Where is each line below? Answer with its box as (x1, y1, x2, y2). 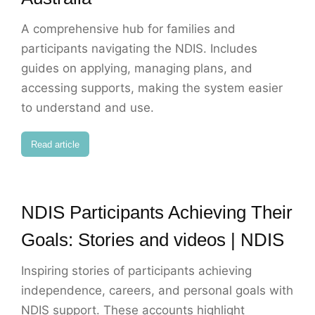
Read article (31, 139, 79, 150)
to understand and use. (21, 101, 154, 115)
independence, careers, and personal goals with (21, 283, 293, 298)
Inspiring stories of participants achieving (21, 264, 252, 278)
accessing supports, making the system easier (21, 81, 283, 96)
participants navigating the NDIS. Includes (21, 41, 257, 56)
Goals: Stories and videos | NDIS (21, 229, 284, 251)
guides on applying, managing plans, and (21, 61, 252, 76)
